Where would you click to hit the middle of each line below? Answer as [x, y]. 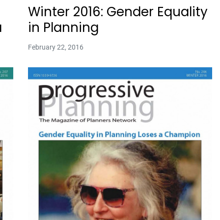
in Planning [63, 27]
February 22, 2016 [55, 47]
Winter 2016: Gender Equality [118, 12]
